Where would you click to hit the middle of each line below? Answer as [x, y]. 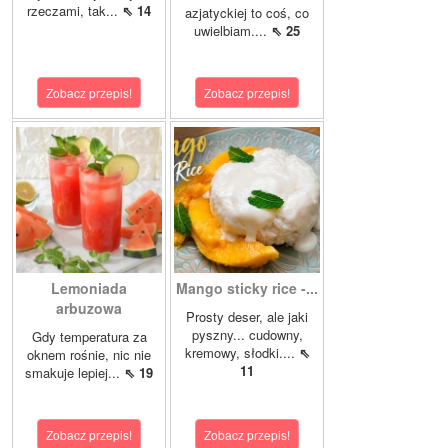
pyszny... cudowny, [247, 335]
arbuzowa [89, 308]
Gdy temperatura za [89, 337]
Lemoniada [89, 288]
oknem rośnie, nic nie [89, 355]
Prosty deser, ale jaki [247, 317]
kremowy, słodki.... [241, 353]
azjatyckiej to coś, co [247, 13]
